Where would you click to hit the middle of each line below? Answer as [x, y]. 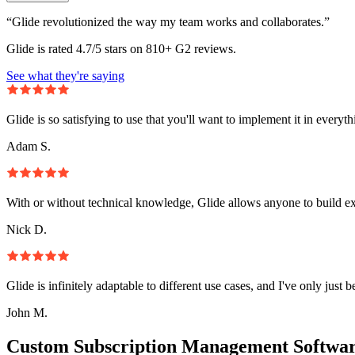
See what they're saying [65, 75]
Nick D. [27, 229]
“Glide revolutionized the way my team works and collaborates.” [168, 21]
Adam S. [29, 146]
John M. [27, 312]
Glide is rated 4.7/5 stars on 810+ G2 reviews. [121, 48]
